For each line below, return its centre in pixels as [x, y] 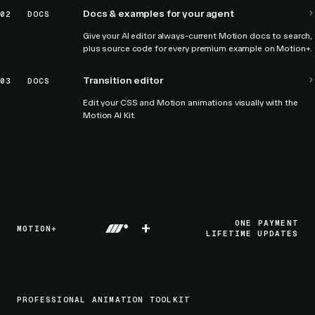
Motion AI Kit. [110, 115]
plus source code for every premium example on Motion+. [198, 49]
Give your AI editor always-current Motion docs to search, [198, 36]
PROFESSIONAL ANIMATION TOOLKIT [104, 300]
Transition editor [123, 81]
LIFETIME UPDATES [252, 233]
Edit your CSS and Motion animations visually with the [191, 103]
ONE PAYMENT [266, 223]
